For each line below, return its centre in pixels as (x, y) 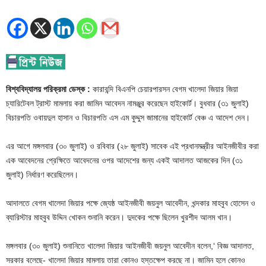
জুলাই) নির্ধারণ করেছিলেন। (42, 174)
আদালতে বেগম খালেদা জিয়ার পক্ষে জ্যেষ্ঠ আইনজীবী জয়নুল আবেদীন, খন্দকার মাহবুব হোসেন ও (131, 203)
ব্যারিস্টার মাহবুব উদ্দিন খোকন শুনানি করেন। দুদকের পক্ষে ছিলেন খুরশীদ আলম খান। (119, 217)
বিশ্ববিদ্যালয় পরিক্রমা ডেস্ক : (48, 89)
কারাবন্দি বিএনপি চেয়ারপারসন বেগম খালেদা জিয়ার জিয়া (164, 89)
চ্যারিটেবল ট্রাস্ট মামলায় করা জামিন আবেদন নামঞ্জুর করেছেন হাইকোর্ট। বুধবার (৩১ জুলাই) (127, 103)
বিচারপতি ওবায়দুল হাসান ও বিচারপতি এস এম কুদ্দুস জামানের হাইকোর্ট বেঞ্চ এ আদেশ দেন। (128, 117)
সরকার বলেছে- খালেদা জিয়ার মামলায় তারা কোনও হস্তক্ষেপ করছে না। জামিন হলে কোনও (126, 260)
